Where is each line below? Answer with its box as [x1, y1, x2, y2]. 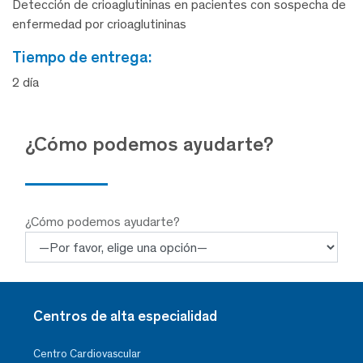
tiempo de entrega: [22, 47, 152, 67]
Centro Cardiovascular [33, 347, 141, 361]
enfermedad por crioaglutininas [12, 16, 186, 32]
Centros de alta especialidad [33, 307, 217, 326]
